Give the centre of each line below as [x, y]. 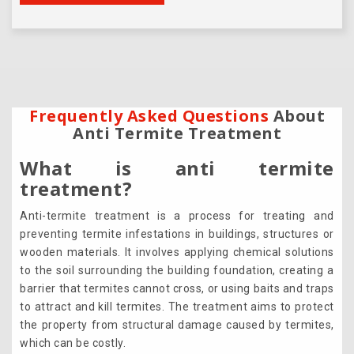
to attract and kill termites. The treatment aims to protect [177, 307]
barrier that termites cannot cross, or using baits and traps [177, 289]
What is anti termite [177, 168]
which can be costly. [73, 343]
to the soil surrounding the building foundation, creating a [177, 271]
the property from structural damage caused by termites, [177, 325]
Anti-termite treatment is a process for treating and [177, 216]
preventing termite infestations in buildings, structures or [177, 234]
